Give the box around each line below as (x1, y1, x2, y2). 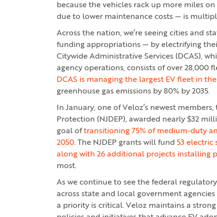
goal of (57, 127, 84, 135)
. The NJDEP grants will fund (74, 139, 177, 147)
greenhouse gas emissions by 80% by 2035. (57, 88, 210, 95)
